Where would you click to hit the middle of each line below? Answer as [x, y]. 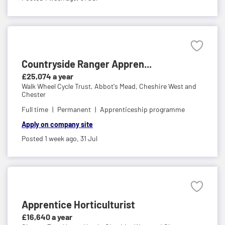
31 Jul [89, 138]
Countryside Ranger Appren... [87, 64]
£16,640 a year [47, 216]
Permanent [74, 109]
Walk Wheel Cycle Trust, [58, 86]
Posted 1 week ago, [51, 138]
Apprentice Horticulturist [78, 204]
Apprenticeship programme [142, 109]
